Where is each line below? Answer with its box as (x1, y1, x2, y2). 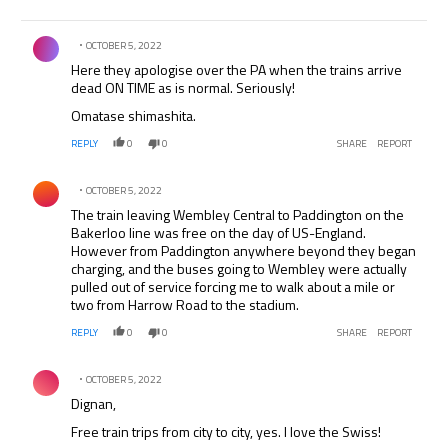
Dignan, (71, 393, 117, 415)
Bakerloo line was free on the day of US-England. (71, 222, 367, 244)
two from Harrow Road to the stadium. (71, 294, 300, 316)
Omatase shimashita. (71, 105, 197, 127)
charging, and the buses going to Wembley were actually (71, 258, 408, 280)
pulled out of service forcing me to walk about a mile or (71, 276, 396, 298)
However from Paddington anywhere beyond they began (71, 240, 417, 262)
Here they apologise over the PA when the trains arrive (71, 59, 403, 81)
